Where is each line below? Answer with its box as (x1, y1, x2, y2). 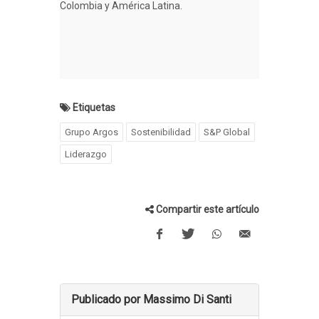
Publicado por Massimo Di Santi (71, 292, 231, 306)
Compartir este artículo (156, 203, 259, 215)
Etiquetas (73, 101, 115, 113)
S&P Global (204, 126, 250, 137)
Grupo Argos (65, 126, 118, 137)
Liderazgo (65, 148, 107, 159)
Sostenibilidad (131, 126, 191, 137)
